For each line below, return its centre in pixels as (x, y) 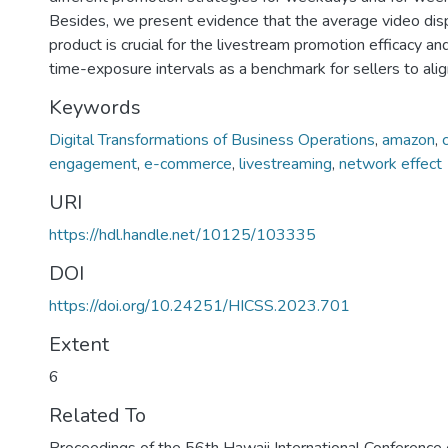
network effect (390, 164)
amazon (408, 140)
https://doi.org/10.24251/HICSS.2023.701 (199, 306)
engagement (93, 164)
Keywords (95, 107)
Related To (97, 415)
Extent (79, 344)
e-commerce (188, 164)
